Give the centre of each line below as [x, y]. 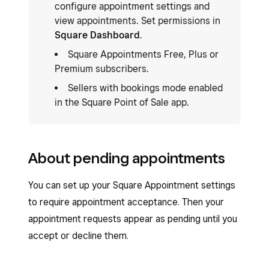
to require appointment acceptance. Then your [126, 202]
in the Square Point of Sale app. [122, 102]
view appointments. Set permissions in [138, 21]
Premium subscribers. [102, 69]
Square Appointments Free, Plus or [143, 54]
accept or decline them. [78, 236]
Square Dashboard [97, 35]
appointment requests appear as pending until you [133, 219]
